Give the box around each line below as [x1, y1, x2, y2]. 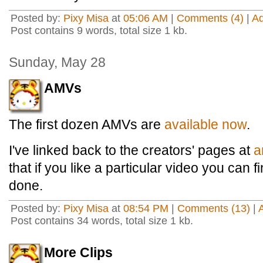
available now [164, 117, 247, 132]
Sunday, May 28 [9, 55, 106, 70]
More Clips [44, 245, 113, 260]
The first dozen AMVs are [9, 117, 164, 132]
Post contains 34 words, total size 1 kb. [11, 215, 193, 227]
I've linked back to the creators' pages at [9, 143, 254, 158]
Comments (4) [177, 12, 244, 24]
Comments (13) [177, 203, 250, 214]
